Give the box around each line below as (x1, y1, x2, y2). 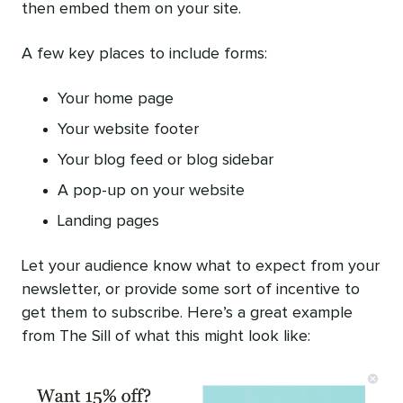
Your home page (58, 91, 174, 108)
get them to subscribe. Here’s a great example (22, 305, 353, 322)
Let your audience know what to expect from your (22, 258, 380, 275)
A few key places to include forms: (22, 46, 267, 63)
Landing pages (58, 213, 159, 230)
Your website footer (58, 121, 199, 139)
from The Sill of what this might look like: (22, 328, 310, 345)
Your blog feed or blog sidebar (58, 152, 273, 169)
